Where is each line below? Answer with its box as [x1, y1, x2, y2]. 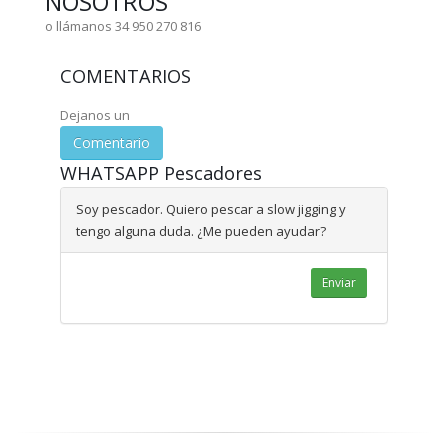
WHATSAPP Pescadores [60, 161, 262, 186]
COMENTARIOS [60, 64, 191, 89]
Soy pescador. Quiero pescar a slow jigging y [76, 200, 346, 219]
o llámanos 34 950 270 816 [45, 17, 201, 36]
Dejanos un [60, 106, 130, 125]
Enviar [322, 274, 356, 292]
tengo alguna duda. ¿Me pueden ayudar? [76, 222, 326, 241]
